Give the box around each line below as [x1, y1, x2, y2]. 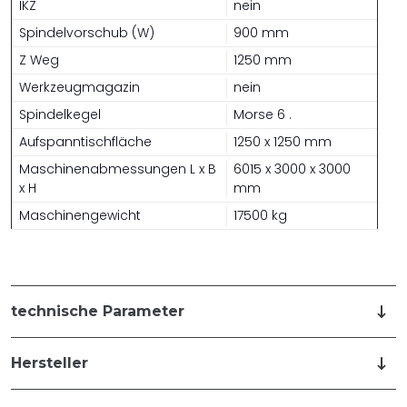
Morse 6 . [233, 105, 292, 124]
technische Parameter [11, 303, 184, 320]
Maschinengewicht [19, 206, 141, 224]
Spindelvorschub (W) [19, 24, 154, 42]
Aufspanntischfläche [19, 133, 152, 151]
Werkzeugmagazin [19, 78, 140, 96]
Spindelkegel [19, 105, 101, 124]
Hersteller [11, 354, 88, 372]
